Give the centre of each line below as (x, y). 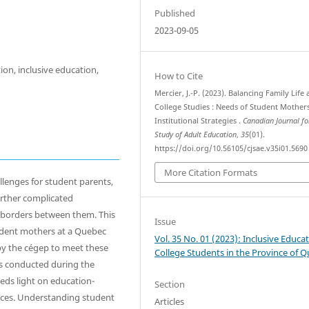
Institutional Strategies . (199, 120)
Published (175, 13)
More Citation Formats (211, 173)
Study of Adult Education (196, 134)
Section (170, 284)
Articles (170, 301)
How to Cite (179, 76)
